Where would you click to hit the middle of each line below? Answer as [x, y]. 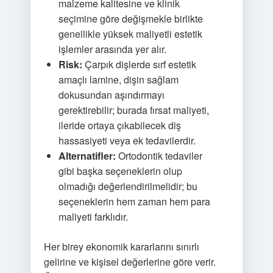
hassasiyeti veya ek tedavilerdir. [127, 140]
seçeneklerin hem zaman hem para [134, 201]
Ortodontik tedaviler [159, 156]
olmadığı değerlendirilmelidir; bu [128, 186]
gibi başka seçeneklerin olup [120, 171]
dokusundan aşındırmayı [111, 95]
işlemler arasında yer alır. [112, 49]
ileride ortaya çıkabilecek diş [119, 125]
